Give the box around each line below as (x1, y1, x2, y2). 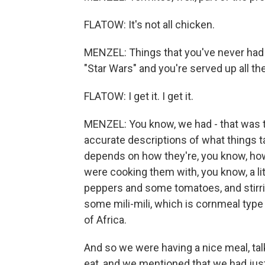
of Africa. (84, 214, 127, 226)
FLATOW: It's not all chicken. (84, 18, 215, 31)
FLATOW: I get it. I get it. (84, 90, 193, 102)
